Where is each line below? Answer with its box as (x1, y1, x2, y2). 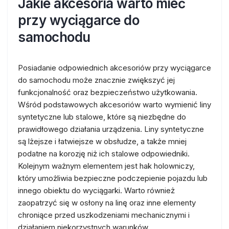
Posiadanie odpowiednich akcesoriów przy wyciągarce (18, 63, 211, 73)
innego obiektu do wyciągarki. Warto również (18, 186, 175, 195)
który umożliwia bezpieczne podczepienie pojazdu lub (18, 173, 208, 183)
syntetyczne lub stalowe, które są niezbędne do (18, 112, 186, 122)
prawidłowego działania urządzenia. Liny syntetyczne (18, 124, 204, 134)
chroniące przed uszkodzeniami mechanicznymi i (18, 210, 190, 220)
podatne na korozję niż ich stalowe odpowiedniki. (18, 149, 190, 158)
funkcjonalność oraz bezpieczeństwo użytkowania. (18, 87, 197, 97)
